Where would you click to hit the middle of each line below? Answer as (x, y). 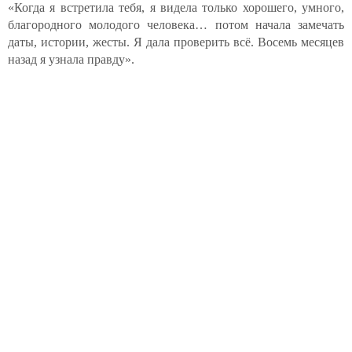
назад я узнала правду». (71, 59)
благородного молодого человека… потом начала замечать (176, 25)
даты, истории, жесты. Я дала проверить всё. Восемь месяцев (176, 42)
